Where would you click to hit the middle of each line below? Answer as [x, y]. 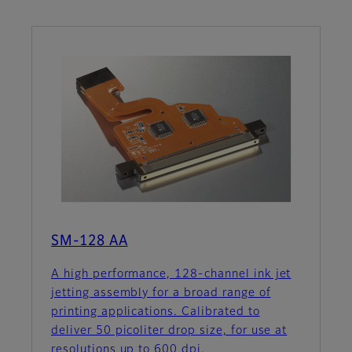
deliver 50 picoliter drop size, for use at [169, 331]
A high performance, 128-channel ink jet [171, 275]
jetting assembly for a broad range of [161, 293]
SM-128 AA [90, 242]
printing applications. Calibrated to [156, 312]
